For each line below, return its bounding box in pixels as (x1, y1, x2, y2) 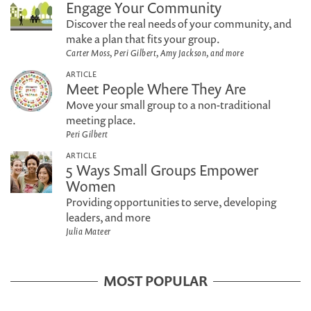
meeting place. (66, 112, 136, 128)
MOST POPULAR (103, 271, 208, 290)
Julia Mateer (66, 225, 111, 237)
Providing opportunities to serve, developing (66, 194, 276, 210)
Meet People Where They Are (66, 79, 246, 99)
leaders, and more (66, 210, 151, 225)
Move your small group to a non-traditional (66, 97, 271, 112)
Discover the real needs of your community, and (66, 16, 292, 31)
